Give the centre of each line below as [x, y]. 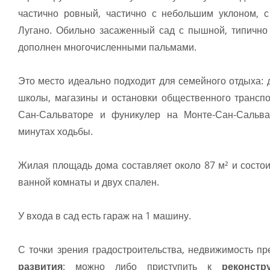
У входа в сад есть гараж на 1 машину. [105, 216]
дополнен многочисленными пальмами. [107, 47]
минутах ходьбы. [55, 132]
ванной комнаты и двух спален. [89, 182]
